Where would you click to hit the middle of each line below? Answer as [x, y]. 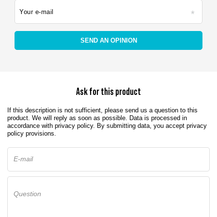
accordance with [31, 126]
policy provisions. [32, 133]
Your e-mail [37, 12]
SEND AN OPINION [108, 40]
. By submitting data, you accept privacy [150, 126]
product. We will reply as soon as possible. [68, 118]
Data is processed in [158, 118]
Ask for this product [108, 92]
